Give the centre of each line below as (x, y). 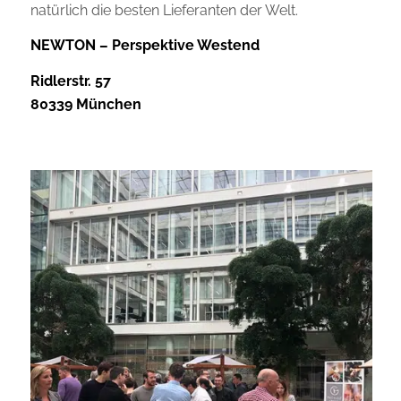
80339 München (85, 104)
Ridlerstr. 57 (70, 81)
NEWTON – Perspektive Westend (145, 46)
